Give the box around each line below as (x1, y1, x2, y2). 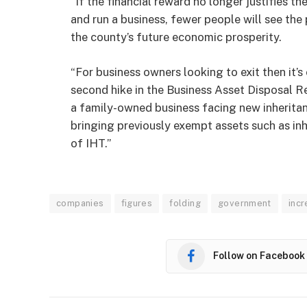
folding (169, 197, 201, 208)
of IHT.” (71, 136, 111, 151)
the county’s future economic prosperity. (71, 29, 282, 44)
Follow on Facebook (213, 250, 305, 262)
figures (121, 197, 153, 208)
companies (56, 197, 104, 208)
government (217, 197, 271, 208)
